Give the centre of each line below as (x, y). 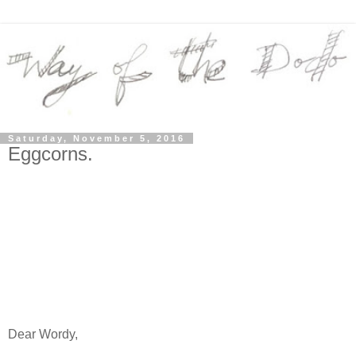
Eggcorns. (50, 153)
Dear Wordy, (43, 335)
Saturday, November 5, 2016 (97, 138)
